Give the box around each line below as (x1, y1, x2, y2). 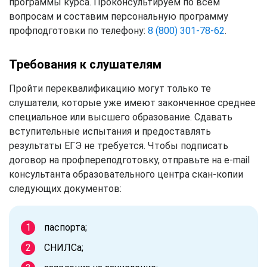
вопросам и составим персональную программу (9, 10, 228, 22)
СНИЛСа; (44, 241, 83, 253)
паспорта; (44, 221, 87, 233)
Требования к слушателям (9, 57, 162, 72)
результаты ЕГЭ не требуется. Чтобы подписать (9, 139, 228, 151)
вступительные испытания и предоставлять (9, 125, 211, 137)
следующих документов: (9, 182, 122, 194)
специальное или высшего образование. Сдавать (9, 111, 232, 123)
